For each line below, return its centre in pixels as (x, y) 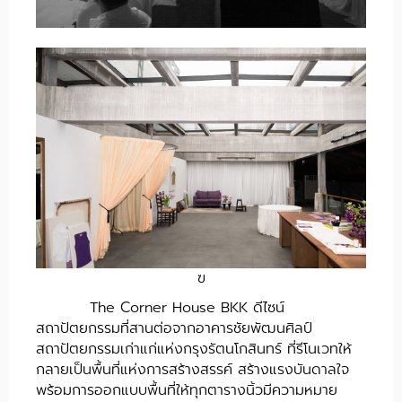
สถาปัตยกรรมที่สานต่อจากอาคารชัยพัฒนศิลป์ (174, 329)
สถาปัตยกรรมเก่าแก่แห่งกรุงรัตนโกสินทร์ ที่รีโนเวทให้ (194, 350)
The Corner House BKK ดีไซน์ (187, 308)
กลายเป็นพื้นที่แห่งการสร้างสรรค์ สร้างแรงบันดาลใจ (192, 370)
